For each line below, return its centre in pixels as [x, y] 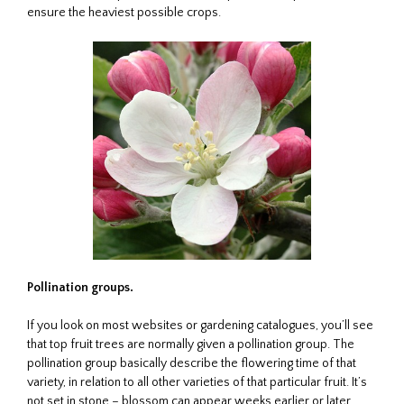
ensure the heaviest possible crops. [124, 12]
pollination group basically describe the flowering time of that [192, 363]
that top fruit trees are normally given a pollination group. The [191, 344]
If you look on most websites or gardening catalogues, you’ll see [200, 325]
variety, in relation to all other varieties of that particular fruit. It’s [197, 382]
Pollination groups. [80, 287]
